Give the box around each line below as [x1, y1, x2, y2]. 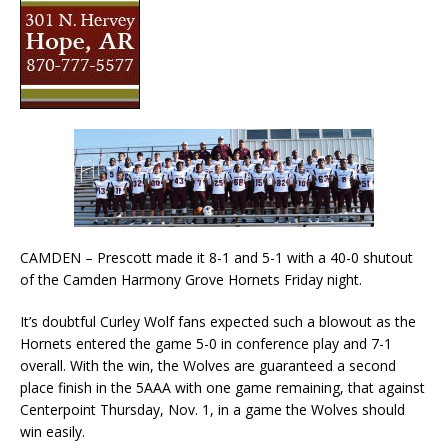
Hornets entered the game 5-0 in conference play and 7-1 [20, 333, 392, 353]
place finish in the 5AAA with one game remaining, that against [20, 377, 425, 397]
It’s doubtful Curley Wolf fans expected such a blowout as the [20, 311, 416, 331]
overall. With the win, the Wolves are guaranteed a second [20, 355, 396, 375]
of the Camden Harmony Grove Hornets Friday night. [20, 269, 362, 289]
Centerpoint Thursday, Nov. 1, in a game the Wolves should [20, 399, 405, 419]
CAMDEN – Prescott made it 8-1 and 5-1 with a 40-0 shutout [20, 247, 413, 267]
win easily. [20, 421, 85, 441]
